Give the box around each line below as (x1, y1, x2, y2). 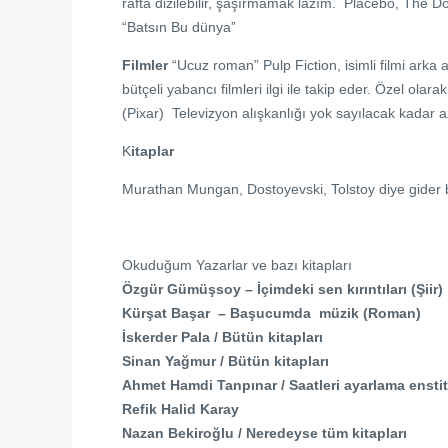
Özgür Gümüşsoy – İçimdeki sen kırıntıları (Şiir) (122, 281, 443, 297)
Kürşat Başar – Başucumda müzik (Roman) (122, 305, 421, 321)
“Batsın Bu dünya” (122, 19, 236, 35)
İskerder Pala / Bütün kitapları (122, 329, 323, 345)
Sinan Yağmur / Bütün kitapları (122, 353, 329, 369)
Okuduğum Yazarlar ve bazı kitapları (122, 257, 352, 273)
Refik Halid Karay (122, 401, 239, 417)
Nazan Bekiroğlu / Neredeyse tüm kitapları (122, 425, 407, 441)
